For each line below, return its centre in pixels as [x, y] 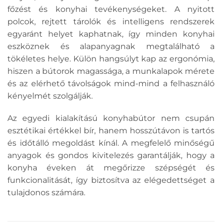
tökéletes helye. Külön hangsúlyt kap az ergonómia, [111, 58]
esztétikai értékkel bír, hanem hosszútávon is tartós [111, 131]
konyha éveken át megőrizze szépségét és [111, 168]
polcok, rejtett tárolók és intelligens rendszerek [111, 21]
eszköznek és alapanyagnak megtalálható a [111, 46]
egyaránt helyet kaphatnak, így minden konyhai [111, 34]
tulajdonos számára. [46, 193]
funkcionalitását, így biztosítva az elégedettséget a [111, 180]
